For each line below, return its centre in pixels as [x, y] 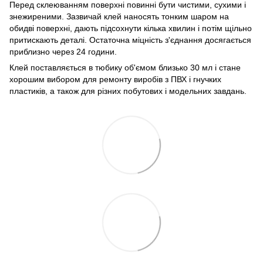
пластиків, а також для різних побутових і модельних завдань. [128, 91]
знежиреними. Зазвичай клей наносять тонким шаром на [119, 16]
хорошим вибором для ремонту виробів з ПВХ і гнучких [115, 79]
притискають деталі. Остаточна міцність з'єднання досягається [130, 40]
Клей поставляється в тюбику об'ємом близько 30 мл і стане [125, 67]
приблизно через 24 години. [63, 51]
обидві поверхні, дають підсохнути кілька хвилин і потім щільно [131, 28]
